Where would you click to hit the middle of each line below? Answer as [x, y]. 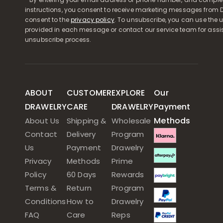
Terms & [41, 188]
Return [79, 188]
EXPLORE [128, 93]
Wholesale [131, 121]
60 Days [81, 174]
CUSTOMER [89, 93]
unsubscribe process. [58, 40]
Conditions [46, 201]
